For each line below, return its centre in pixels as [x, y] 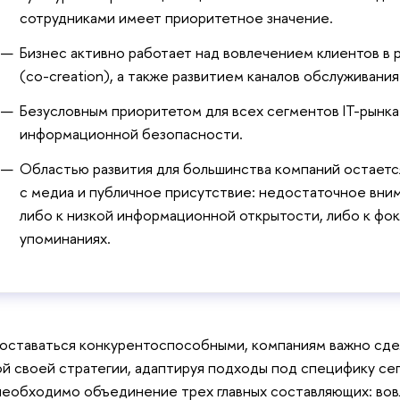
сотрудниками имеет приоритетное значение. [177, 18]
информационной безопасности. [132, 133]
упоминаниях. [66, 237]
